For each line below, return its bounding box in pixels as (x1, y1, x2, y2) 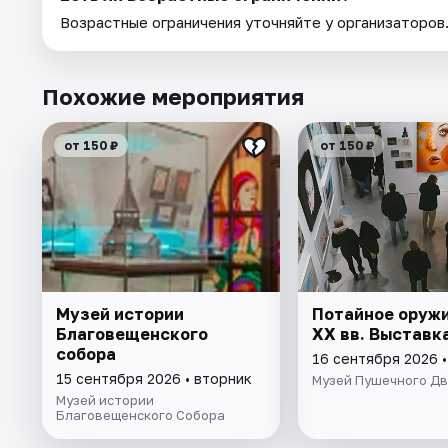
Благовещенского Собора (56, 406, 225, 423)
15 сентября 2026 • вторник (56, 369, 252, 387)
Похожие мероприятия (42, 82, 304, 110)
